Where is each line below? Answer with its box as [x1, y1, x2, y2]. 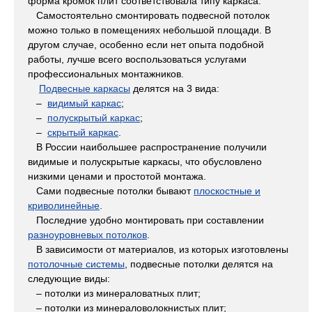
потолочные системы [28, 258, 125, 270]
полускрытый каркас [47, 112, 140, 124]
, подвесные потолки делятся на [125, 258, 273, 270]
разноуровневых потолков [28, 229, 147, 241]
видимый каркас [47, 97, 121, 109]
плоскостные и [194, 185, 260, 197]
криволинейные [28, 200, 100, 212]
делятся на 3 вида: [130, 83, 219, 95]
